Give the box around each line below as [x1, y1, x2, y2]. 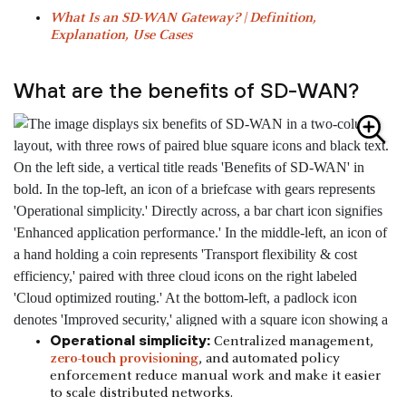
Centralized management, [210, 334, 373, 350]
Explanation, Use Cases [50, 27, 192, 43]
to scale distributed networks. [50, 386, 233, 401]
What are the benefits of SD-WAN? [14, 77, 359, 102]
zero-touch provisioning [50, 352, 198, 367]
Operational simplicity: [50, 332, 210, 349]
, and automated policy [198, 352, 340, 367]
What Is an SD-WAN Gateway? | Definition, [50, 10, 316, 25]
